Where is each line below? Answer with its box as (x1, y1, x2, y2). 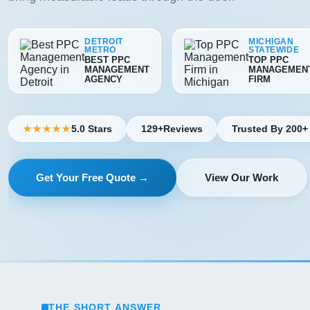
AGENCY (84, 74, 122, 84)
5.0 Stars (71, 123, 112, 134)
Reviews (163, 123, 203, 134)
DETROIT (84, 37, 124, 46)
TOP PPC (248, 55, 289, 65)
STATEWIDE (248, 46, 300, 54)
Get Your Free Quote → (36, 172, 149, 183)
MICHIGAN (248, 37, 294, 46)
